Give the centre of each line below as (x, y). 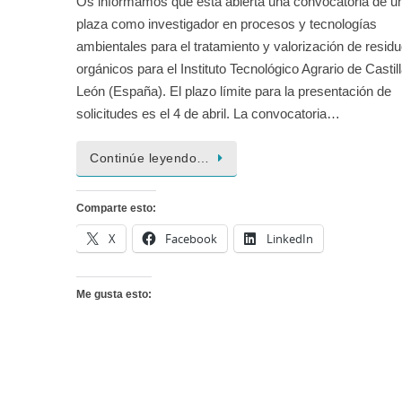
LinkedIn (290, 238)
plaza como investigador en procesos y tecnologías (227, 23)
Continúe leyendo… (150, 158)
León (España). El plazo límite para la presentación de (234, 91)
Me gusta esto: (114, 294)
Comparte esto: (117, 208)
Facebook (192, 238)
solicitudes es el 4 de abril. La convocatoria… (209, 113)
